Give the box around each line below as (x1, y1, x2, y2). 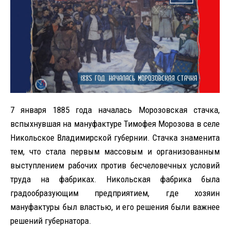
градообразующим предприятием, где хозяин (10, 187, 220, 198)
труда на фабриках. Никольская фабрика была (10, 174, 220, 184)
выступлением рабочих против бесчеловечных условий (10, 160, 220, 170)
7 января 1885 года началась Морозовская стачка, (10, 104, 220, 115)
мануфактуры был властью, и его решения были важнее (10, 201, 220, 212)
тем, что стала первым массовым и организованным (10, 146, 220, 157)
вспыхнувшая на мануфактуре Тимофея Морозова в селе (10, 118, 220, 129)
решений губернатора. (10, 215, 91, 226)
